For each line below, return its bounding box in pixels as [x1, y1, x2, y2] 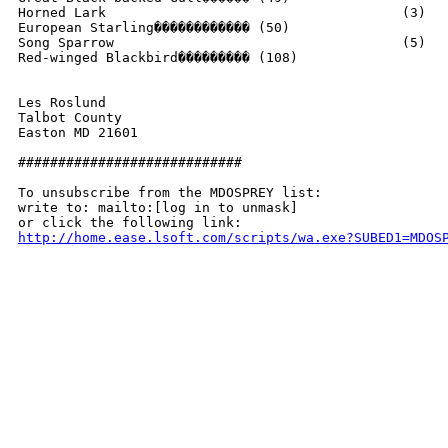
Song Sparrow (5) [18, 35, 114, 50]
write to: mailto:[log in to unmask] [18, 200, 298, 215]
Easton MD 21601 [18, 125, 138, 140]
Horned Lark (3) [18, 5, 106, 20]
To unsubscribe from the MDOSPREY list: [18, 185, 322, 200]
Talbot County [18, 110, 122, 125]
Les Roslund [18, 95, 106, 110]
